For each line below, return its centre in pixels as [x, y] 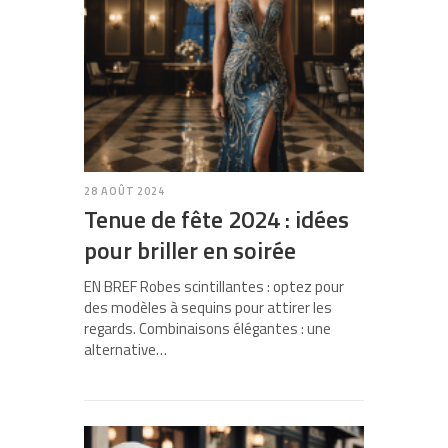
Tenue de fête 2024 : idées [216, 219]
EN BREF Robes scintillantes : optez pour [214, 287]
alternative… [125, 350]
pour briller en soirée [190, 250]
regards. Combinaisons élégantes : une [207, 329]
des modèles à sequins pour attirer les [208, 308]
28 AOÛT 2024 [125, 191]
